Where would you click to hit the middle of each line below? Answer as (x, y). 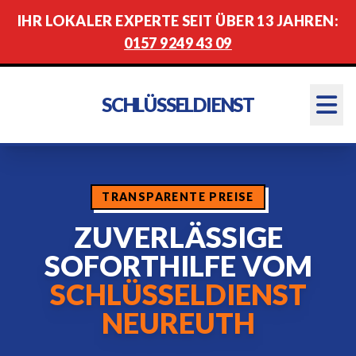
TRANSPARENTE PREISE (178, 197)
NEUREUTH (178, 323)
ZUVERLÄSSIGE (178, 237)
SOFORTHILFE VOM (178, 265)
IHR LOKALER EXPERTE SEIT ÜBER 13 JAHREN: (178, 21)
